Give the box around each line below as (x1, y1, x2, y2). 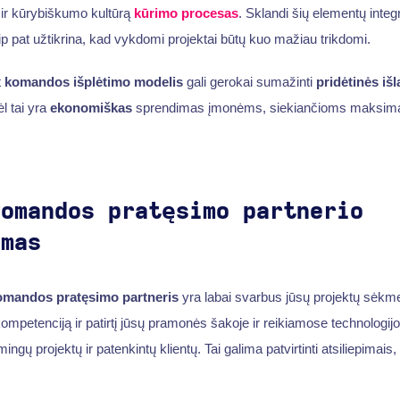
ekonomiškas (49, 99, 132, 115)
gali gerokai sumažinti (182, 73, 316, 89)
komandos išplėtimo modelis (4, 73, 183, 89)
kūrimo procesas (133, 5, 238, 21)
